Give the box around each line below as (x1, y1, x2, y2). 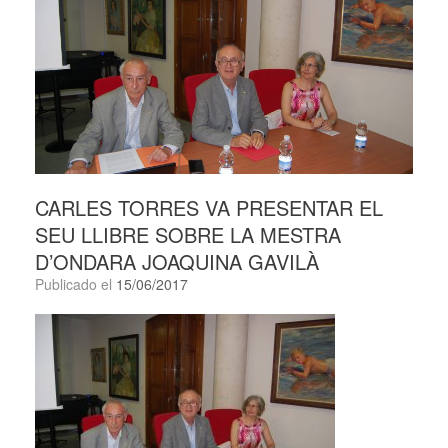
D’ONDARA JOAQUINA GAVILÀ (35, 247, 319, 277)
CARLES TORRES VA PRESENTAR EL (35, 193, 383, 223)
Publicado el (44, 274, 116, 295)
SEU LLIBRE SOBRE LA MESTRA (35, 220, 341, 250)
